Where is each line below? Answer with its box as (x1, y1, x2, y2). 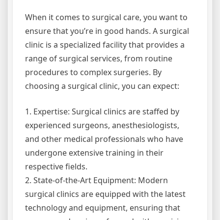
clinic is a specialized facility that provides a (25, 39, 185, 51)
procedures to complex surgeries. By (25, 67, 162, 78)
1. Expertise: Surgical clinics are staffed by (25, 106, 179, 117)
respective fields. (25, 161, 87, 172)
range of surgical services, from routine (25, 53, 172, 64)
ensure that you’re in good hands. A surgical (25, 26, 189, 37)
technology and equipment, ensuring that (25, 202, 180, 214)
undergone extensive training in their (25, 147, 164, 159)
